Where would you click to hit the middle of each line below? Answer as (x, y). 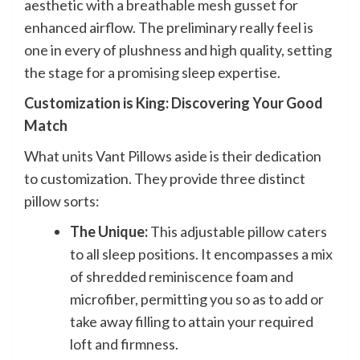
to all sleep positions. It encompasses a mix (201, 254)
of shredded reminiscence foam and (182, 276)
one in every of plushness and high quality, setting (178, 49)
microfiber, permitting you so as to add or (197, 299)
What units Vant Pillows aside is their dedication (173, 155)
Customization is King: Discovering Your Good (174, 102)
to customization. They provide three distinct (165, 178)
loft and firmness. (124, 344)
